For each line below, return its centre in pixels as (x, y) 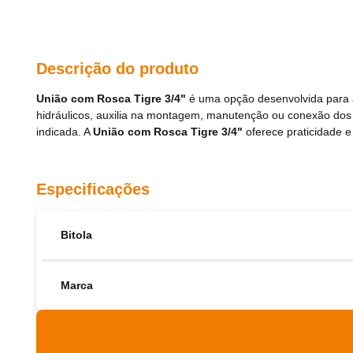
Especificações (93, 189)
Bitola (76, 235)
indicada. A (65, 132)
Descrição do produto (117, 69)
